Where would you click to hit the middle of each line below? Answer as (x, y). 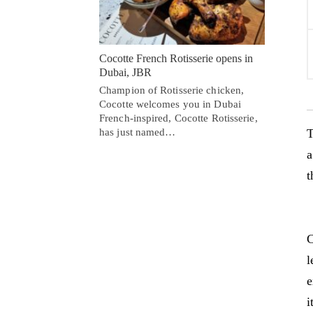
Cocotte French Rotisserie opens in (176, 58)
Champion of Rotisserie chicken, (172, 90)
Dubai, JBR (125, 72)
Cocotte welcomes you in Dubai (170, 104)
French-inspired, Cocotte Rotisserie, (179, 118)
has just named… (138, 132)
